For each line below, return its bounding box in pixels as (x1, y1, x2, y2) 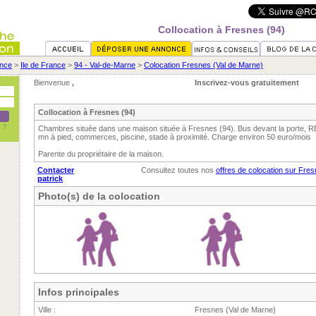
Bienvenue (34, 78, 72, 87)
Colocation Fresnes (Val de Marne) (144, 61, 263, 69)
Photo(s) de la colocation (38, 190, 160, 202)
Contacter (37, 166, 74, 174)
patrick (37, 174, 63, 183)
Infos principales (38, 286, 119, 298)
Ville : (38, 305, 56, 314)
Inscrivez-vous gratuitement (195, 78, 299, 87)
